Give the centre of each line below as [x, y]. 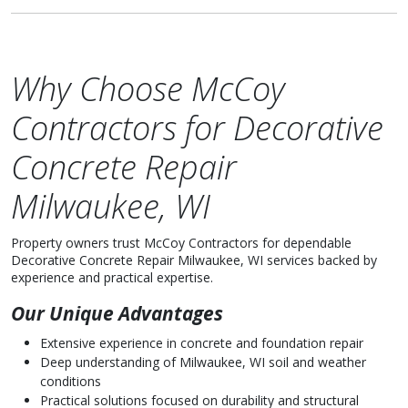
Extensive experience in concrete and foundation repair [202, 343]
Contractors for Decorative [197, 128]
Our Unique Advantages [117, 313]
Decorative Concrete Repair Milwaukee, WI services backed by [194, 260]
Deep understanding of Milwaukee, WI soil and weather [203, 362]
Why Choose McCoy [148, 89]
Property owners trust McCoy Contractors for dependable [181, 243]
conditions [71, 381]
